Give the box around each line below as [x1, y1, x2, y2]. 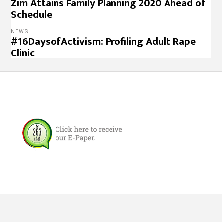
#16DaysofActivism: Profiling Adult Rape [11, 33, 196, 50]
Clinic [11, 44, 35, 61]
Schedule [11, 6, 53, 23]
